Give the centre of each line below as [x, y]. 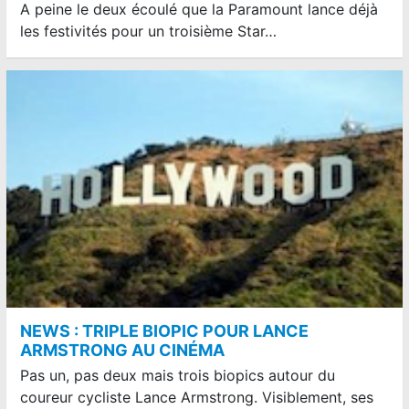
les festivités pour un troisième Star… [148, 31]
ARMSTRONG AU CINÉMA [122, 351]
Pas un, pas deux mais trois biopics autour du [178, 376]
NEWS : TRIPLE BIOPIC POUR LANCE [164, 331]
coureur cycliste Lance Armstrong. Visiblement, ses [197, 398]
